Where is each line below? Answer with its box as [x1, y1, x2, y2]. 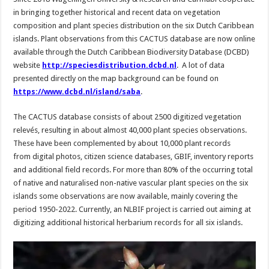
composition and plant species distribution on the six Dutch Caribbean [13, 21, 255, 30]
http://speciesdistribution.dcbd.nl [42, 61, 177, 70]
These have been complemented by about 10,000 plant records [13, 139, 231, 148]
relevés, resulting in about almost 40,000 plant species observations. [13, 125, 247, 134]
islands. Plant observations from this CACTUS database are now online [13, 34, 256, 43]
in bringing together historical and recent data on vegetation [13, 8, 221, 17]
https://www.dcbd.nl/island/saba [13, 87, 141, 96]
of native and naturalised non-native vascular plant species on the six [13, 178, 249, 187]
